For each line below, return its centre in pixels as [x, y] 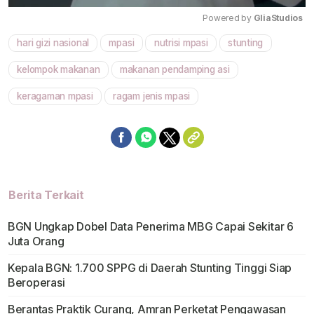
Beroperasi [36, 283]
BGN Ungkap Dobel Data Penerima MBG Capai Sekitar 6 [150, 227]
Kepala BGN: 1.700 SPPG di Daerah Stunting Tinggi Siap [150, 268]
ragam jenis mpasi [152, 96]
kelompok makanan [59, 70]
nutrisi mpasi [181, 43]
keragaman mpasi [55, 96]
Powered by [228, 18]
